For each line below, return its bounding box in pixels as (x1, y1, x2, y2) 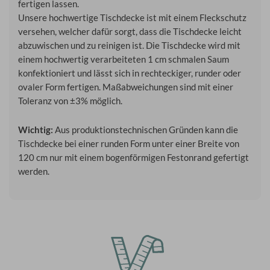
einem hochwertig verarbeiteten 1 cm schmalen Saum (18, 54, 229, 64)
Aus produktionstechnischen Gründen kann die (53, 125, 238, 136)
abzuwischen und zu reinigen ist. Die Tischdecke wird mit (18, 40, 240, 51)
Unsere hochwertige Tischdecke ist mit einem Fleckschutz (18, 12, 246, 23)
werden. (18, 166, 49, 177)
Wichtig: (18, 125, 53, 136)
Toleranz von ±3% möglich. (18, 95, 122, 106)
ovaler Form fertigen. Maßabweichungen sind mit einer (18, 81, 233, 92)
